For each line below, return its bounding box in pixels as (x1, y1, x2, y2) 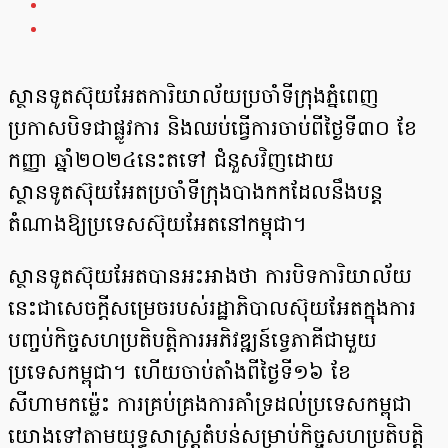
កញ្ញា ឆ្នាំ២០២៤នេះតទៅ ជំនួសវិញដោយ (8, 147, 334, 178)
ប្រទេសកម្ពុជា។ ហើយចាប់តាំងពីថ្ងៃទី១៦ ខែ (8, 359, 351, 390)
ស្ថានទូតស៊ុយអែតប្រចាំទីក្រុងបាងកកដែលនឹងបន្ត (8, 179, 383, 210)
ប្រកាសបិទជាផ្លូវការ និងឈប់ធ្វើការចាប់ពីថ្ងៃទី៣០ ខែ (8, 115, 417, 146)
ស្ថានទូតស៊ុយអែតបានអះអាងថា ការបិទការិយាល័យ (8, 263, 412, 294)
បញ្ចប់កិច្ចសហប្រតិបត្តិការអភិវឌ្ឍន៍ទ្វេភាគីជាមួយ (8, 327, 377, 358)
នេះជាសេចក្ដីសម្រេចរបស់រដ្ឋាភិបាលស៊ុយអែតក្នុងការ (8, 295, 416, 326)
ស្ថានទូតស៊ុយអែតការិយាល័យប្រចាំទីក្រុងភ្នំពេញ (8, 83, 379, 114)
